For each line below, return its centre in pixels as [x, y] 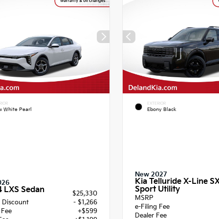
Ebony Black [162, 109]
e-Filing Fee [152, 207]
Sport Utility [157, 190]
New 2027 [151, 175]
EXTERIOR [156, 104]
